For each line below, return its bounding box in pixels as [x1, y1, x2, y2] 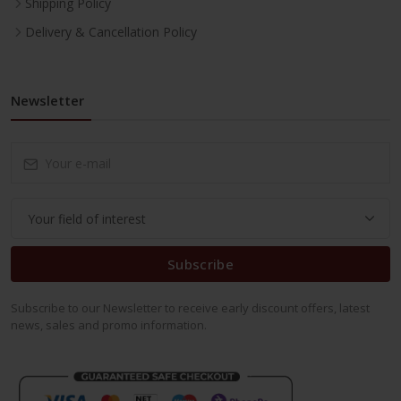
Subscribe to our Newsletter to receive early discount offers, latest [11, 300, 370, 317]
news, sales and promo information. [11, 317, 207, 334]
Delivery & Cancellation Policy [25, 23, 197, 41]
